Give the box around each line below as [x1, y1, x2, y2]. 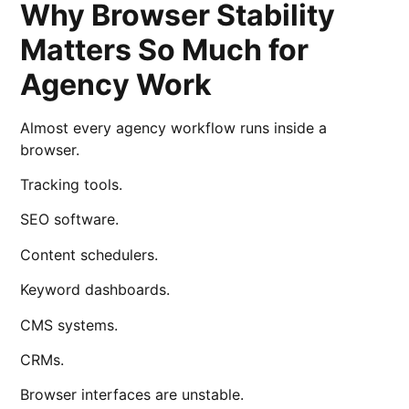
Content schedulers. [20, 245, 159, 264]
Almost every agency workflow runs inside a [20, 118, 328, 137]
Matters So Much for [20, 31, 309, 68]
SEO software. [20, 210, 120, 229]
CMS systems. [20, 315, 119, 334]
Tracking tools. [20, 174, 123, 194]
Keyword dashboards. [20, 280, 171, 299]
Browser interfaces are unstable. [20, 385, 245, 404]
